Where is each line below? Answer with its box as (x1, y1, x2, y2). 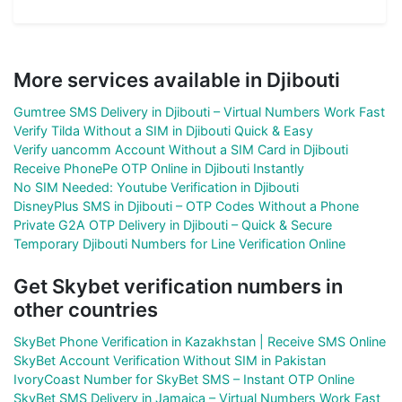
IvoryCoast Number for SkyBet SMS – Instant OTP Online (13, 371, 354, 387)
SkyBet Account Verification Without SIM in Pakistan (13, 352, 326, 368)
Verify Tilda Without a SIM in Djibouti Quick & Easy (13, 122, 313, 138)
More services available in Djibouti (13, 67, 340, 92)
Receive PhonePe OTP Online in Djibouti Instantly (13, 160, 304, 176)
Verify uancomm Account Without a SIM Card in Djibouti (13, 141, 348, 157)
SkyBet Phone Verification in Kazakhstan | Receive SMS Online (13, 333, 386, 349)
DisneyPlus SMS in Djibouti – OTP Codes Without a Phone (13, 197, 359, 214)
